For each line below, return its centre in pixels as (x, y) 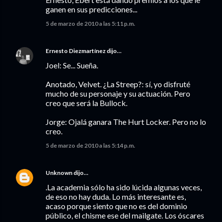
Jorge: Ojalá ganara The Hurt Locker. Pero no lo (126, 122)
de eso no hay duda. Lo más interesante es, (116, 196)
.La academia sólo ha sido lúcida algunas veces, (124, 187)
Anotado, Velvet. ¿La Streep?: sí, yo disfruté (118, 84)
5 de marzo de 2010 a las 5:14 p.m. (90, 145)
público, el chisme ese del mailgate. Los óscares (125, 215)
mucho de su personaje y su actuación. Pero (118, 93)
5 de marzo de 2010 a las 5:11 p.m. (90, 24)
